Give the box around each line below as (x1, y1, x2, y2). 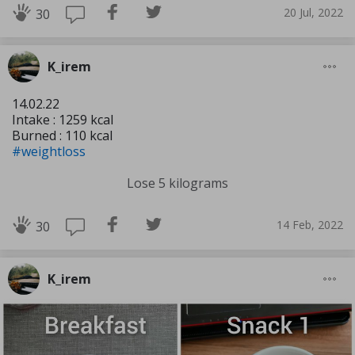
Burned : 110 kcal (12, 127, 113, 145)
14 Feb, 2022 (277, 216, 343, 232)
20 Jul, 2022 (284, 4, 343, 20)
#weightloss (12, 143, 86, 161)
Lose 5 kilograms (127, 174, 228, 193)
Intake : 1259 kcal (12, 111, 113, 129)
